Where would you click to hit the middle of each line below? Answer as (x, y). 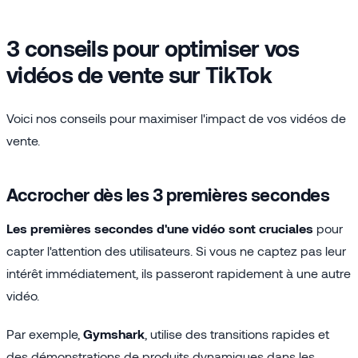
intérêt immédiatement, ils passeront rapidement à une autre (179, 272)
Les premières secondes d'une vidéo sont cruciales (160, 228)
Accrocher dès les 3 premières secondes (168, 194)
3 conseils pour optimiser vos (153, 48)
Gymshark (114, 333)
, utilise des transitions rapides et (237, 333)
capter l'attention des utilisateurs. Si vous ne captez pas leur (176, 250)
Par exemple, (45, 333)
